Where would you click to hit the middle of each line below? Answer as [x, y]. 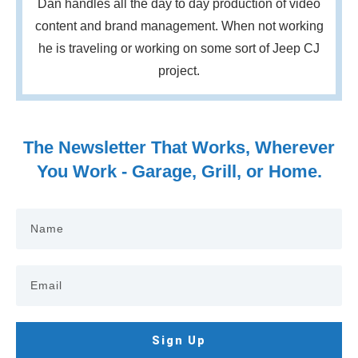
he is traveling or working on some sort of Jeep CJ [179, 48]
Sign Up [179, 340]
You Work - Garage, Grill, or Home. [179, 171]
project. [179, 70]
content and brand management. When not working [179, 26]
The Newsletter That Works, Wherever [179, 147]
